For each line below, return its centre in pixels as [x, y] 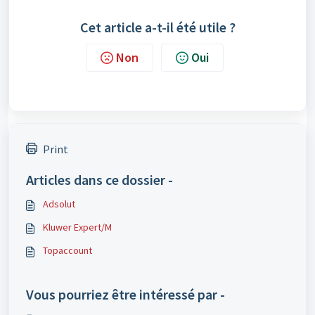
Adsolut [59, 204]
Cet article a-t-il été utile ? [157, 27]
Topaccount [67, 250]
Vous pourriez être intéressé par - [126, 294]
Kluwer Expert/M [77, 227]
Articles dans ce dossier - [99, 180]
